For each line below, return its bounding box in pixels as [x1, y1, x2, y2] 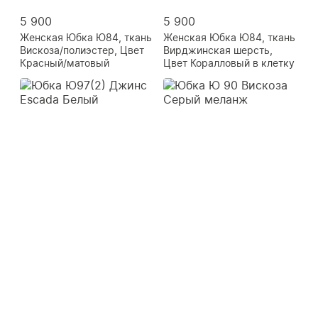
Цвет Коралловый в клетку [163, 57, 295, 70]
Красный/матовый [20, 57, 109, 70]
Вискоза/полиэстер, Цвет [20, 44, 144, 57]
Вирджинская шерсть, [163, 44, 273, 57]
